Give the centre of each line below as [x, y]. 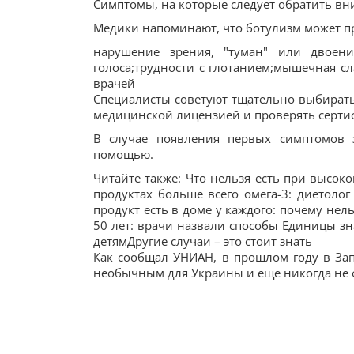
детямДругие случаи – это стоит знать [203, 241]
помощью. [123, 154]
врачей [114, 83]
